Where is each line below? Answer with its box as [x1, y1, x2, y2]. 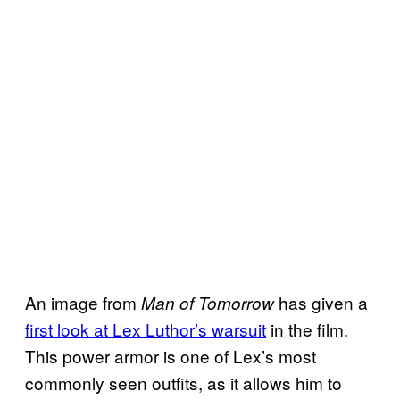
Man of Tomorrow [141, 290, 274, 314]
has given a [274, 289, 368, 314]
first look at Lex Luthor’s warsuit [25, 316, 266, 341]
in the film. [266, 316, 348, 341]
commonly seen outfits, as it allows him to [25, 370, 342, 395]
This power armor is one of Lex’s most [25, 343, 316, 368]
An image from [25, 289, 141, 314]
